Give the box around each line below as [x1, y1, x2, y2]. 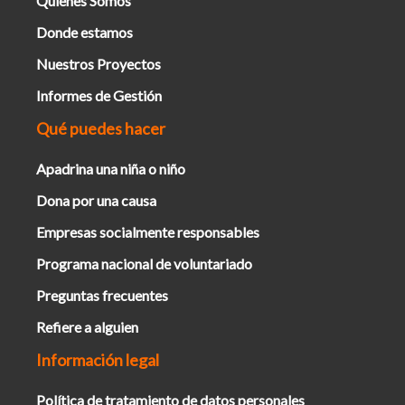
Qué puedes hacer [36, 118, 165, 138]
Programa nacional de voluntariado [36, 255, 252, 272]
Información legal [36, 350, 159, 370]
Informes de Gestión [36, 87, 162, 104]
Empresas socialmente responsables [36, 223, 259, 240]
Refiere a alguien [36, 318, 138, 335]
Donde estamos [36, 24, 133, 41]
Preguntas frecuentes [36, 287, 168, 304]
